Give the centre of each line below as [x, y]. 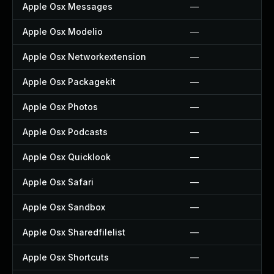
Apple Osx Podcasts [65, 132]
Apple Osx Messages [68, 6]
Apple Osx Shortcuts [66, 257]
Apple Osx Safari [58, 182]
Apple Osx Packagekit [69, 82]
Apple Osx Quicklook [67, 157]
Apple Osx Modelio [63, 31]
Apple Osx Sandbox [64, 207]
